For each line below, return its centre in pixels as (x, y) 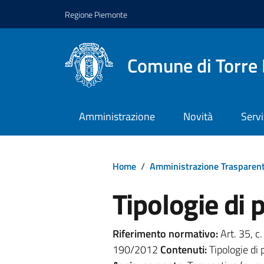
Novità (198, 117)
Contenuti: (183, 249)
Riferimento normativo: (165, 233)
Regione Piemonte (96, 14)
